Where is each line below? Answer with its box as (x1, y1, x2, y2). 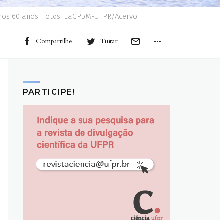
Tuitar (100, 36, 118, 46)
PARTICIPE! (23, 87, 75, 97)
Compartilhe (36, 36, 72, 46)
